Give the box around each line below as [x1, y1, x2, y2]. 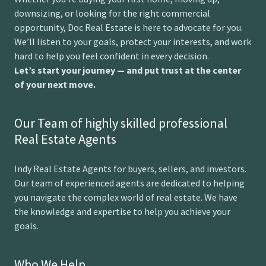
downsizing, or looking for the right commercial [14, 7, 210, 19]
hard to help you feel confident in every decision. [14, 50, 209, 62]
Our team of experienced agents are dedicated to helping [14, 177, 245, 189]
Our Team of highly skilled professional [14, 115, 227, 131]
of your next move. [14, 78, 96, 90]
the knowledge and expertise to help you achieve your [14, 205, 230, 217]
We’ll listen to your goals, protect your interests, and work [14, 36, 251, 47]
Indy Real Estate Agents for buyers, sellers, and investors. [14, 163, 246, 175]
